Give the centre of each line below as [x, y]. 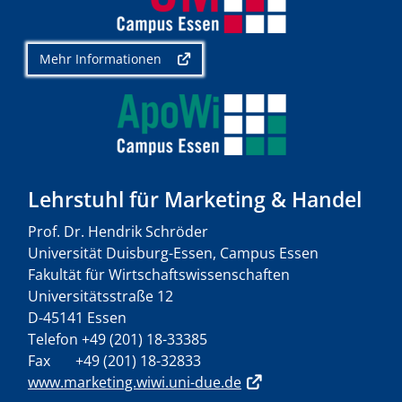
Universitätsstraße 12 [100, 296]
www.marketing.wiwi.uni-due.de [135, 382]
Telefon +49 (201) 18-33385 [118, 339]
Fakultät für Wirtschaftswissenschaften [159, 274]
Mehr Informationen [100, 58]
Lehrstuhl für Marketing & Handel [195, 199]
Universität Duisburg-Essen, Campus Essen [173, 253]
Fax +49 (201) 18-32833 [114, 360]
